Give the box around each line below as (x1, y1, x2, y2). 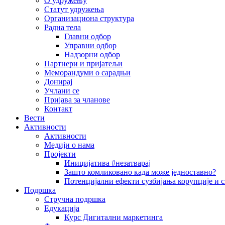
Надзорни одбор (64, 50, 120, 59)
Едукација (44, 204, 79, 212)
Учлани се (44, 86, 79, 95)
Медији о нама (44, 141, 94, 149)
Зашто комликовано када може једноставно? (64, 168, 216, 176)
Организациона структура (44, 14, 134, 23)
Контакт (44, 104, 72, 113)
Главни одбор (64, 32, 111, 41)
